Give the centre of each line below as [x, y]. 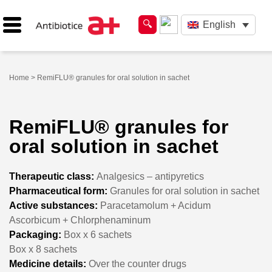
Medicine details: [48, 263]
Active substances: [53, 205]
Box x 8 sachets [43, 249]
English [219, 25]
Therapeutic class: [52, 176]
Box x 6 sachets [97, 234]
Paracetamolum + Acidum [154, 205]
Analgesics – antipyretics [149, 176]
